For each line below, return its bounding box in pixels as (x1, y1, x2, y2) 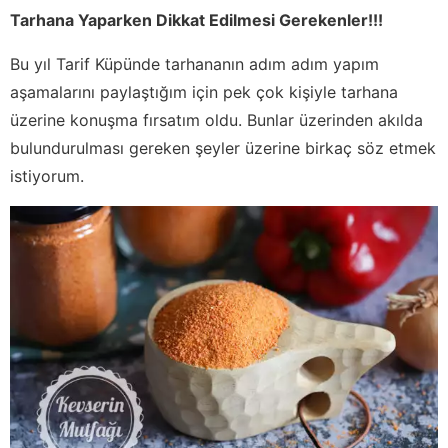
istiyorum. (10, 165, 84, 186)
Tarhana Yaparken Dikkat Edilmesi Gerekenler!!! (10, 9, 383, 30)
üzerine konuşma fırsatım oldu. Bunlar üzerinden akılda (10, 109, 423, 130)
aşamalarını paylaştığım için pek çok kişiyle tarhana (10, 81, 398, 102)
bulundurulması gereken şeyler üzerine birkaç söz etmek (10, 137, 436, 158)
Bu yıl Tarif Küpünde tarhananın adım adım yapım (10, 53, 379, 74)
